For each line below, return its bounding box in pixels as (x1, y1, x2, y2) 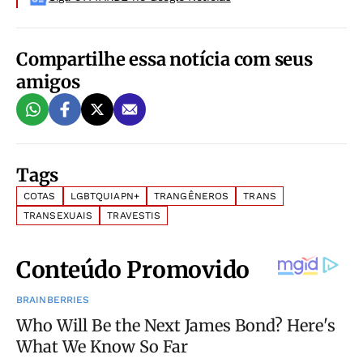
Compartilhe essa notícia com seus (16, 48, 313, 71)
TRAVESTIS (107, 210, 161, 222)
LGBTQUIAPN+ (70, 190, 139, 203)
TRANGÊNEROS (153, 190, 229, 203)
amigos (16, 70, 80, 94)
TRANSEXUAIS (23, 210, 93, 222)
